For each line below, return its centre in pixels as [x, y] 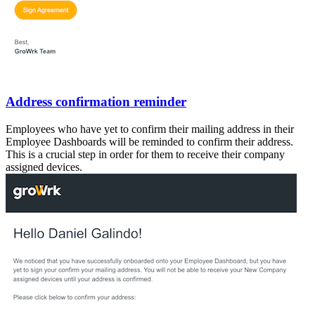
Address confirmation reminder [96, 102]
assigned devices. [44, 167]
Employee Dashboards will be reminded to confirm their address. [149, 141]
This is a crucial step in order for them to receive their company [145, 154]
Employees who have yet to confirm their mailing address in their [150, 129]
